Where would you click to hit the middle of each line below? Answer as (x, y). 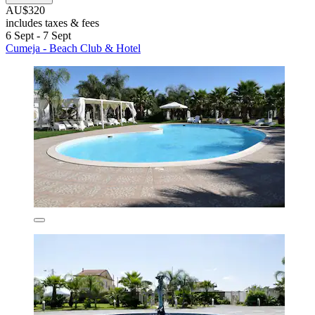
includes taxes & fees (52, 22)
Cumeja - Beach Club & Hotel (73, 48)
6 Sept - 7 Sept (38, 35)
